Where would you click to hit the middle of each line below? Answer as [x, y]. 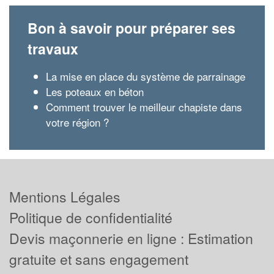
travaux [53, 49]
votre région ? [77, 122]
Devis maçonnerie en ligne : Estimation [131, 238]
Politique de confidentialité [91, 217]
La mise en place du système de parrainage [146, 76]
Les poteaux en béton [95, 91]
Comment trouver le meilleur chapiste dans [144, 107]
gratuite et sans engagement [99, 259]
